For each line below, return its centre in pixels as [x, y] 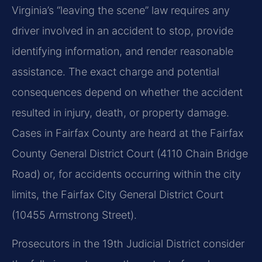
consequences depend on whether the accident [127, 92]
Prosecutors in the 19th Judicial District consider [128, 244]
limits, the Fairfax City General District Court [118, 195]
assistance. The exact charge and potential [116, 72]
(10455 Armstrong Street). [74, 215]
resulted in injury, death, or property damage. [120, 113]
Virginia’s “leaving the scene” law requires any [121, 11]
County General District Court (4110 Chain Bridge [130, 154]
